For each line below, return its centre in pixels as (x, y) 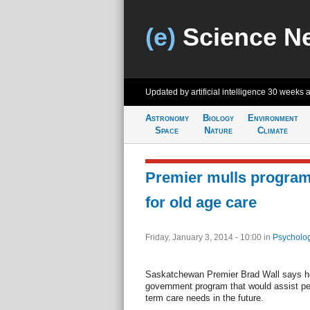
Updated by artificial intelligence (206, 92)
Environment (273, 118)
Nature (218, 130)
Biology (218, 118)
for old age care (201, 202)
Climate (273, 130)
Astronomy (167, 118)
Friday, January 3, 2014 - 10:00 (204, 237)
